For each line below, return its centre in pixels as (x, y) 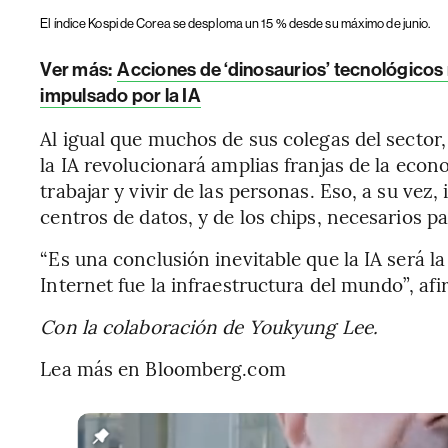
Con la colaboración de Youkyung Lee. (209, 325)
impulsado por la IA (120, 95)
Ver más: (78, 69)
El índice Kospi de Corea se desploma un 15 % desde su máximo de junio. (235, 23)
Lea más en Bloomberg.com (163, 367)
